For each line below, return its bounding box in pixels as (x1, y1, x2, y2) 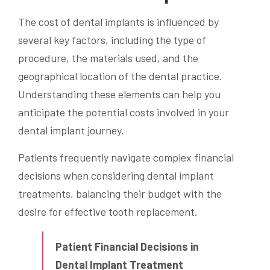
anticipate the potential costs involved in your (18, 105, 229, 119)
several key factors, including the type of (18, 33, 206, 47)
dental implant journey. (18, 124, 124, 137)
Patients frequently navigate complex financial (18, 151, 234, 165)
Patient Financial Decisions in (55, 240, 199, 254)
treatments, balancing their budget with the (18, 187, 222, 201)
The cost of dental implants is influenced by (18, 15, 219, 29)
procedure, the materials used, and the (18, 51, 198, 65)
